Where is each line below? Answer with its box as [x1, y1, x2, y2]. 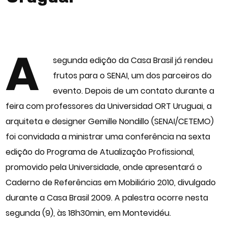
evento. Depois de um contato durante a [53, 85, 215, 97]
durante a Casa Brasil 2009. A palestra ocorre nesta [6, 192, 209, 204]
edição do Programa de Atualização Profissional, [6, 146, 195, 158]
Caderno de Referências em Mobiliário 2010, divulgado [6, 177, 216, 188]
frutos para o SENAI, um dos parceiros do [53, 70, 212, 81]
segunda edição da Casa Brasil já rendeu [53, 54, 213, 66]
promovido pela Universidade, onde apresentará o [6, 161, 203, 173]
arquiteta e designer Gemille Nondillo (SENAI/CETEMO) [6, 116, 214, 127]
